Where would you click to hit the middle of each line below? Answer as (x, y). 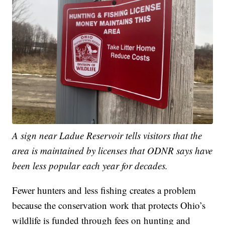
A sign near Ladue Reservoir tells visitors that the (107, 136)
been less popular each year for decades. (90, 166)
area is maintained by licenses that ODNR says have (113, 151)
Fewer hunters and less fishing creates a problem (104, 190)
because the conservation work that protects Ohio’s (109, 205)
